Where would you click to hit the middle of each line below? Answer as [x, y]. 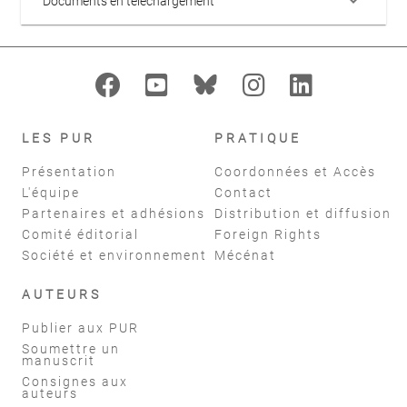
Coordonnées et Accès [295, 171]
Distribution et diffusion [303, 213]
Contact [243, 192]
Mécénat [245, 255]
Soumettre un [71, 348]
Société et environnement [114, 255]
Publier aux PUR [80, 328]
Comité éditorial [80, 234]
